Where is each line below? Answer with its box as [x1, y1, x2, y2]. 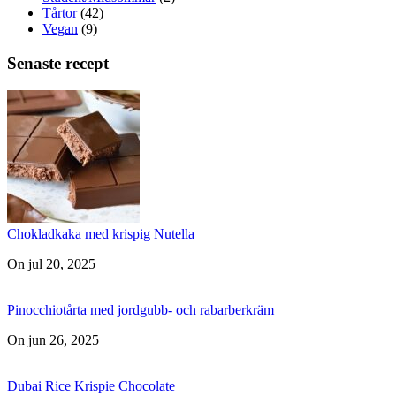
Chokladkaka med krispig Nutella [7, 225, 194, 241]
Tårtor [42, 5, 77, 21]
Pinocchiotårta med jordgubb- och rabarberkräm [7, 301, 274, 317]
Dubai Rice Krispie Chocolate [7, 377, 175, 393]
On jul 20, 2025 [7, 255, 95, 271]
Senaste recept [7, 53, 109, 72]
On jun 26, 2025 [7, 331, 99, 347]
